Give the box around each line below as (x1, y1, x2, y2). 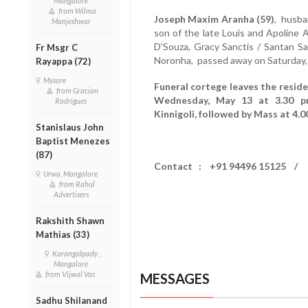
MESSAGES (140, 269, 210, 287)
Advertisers (53, 189, 91, 199)
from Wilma (58, 5, 96, 15)
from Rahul (59, 179, 96, 188)
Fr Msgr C (36, 41, 78, 53)
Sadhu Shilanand (36, 294, 107, 306)
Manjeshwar (51, 16, 93, 25)
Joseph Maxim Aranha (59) (153, 12, 275, 25)
